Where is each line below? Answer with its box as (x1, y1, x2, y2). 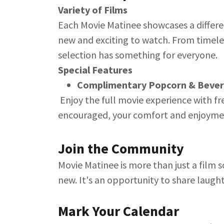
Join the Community (58, 139, 184, 158)
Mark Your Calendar (58, 202, 179, 220)
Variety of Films (58, 3, 127, 16)
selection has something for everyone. (58, 48, 217, 61)
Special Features (58, 63, 132, 76)
